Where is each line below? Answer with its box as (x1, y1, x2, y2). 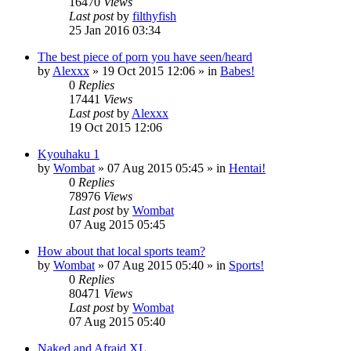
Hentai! (229, 161, 266, 175)
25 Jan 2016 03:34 (69, 23, 161, 37)
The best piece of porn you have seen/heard (38, 49, 252, 63)
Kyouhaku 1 (38, 147, 100, 161)
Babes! (220, 63, 255, 78)
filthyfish (132, 9, 176, 23)
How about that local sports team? (38, 244, 205, 258)
